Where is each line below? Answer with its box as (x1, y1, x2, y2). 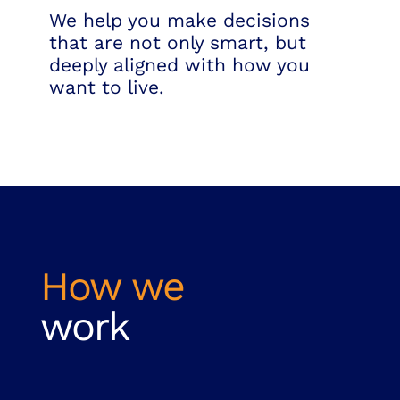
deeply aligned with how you (49, 53, 310, 76)
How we (40, 262, 184, 311)
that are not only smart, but (49, 30, 306, 54)
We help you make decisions (49, 8, 310, 31)
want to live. (49, 75, 164, 98)
